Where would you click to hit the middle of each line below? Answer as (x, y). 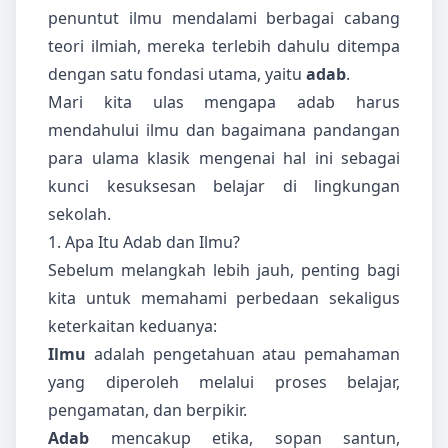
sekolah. (79, 214)
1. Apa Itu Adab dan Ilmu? (144, 242)
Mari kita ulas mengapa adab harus (224, 102)
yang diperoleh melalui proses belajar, (224, 382)
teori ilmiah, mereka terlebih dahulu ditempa (224, 46)
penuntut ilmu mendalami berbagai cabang (224, 18)
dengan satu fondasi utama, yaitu (177, 74)
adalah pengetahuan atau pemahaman (243, 354)
